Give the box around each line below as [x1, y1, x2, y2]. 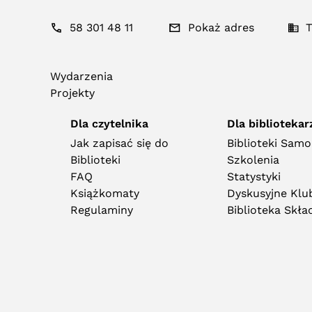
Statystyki [226, 170, 281, 183]
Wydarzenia [50, 70, 113, 83]
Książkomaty [70, 187, 139, 200]
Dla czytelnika [70, 117, 148, 130]
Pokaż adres [187, 21, 254, 34]
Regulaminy [70, 203, 133, 217]
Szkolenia [226, 153, 279, 166]
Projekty [50, 86, 95, 100]
